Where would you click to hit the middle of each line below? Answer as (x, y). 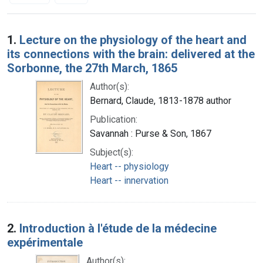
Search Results (57, 31)
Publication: (114, 119)
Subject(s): (112, 152)
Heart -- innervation (129, 180)
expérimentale (45, 242)
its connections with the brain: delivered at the (131, 54)
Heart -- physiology (129, 166)
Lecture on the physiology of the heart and (133, 40)
